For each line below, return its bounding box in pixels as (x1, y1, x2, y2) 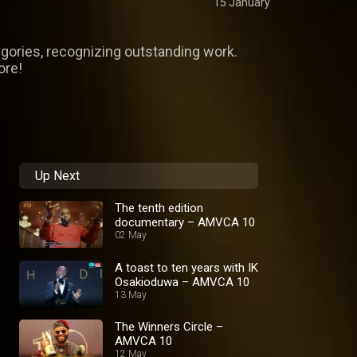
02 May (115, 229, 147, 241)
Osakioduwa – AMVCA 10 (115, 274, 249, 289)
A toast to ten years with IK (115, 260, 258, 275)
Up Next (35, 168, 80, 184)
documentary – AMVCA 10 (115, 215, 255, 230)
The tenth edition (115, 201, 203, 216)
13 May (115, 288, 147, 300)
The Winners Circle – (115, 320, 223, 335)
